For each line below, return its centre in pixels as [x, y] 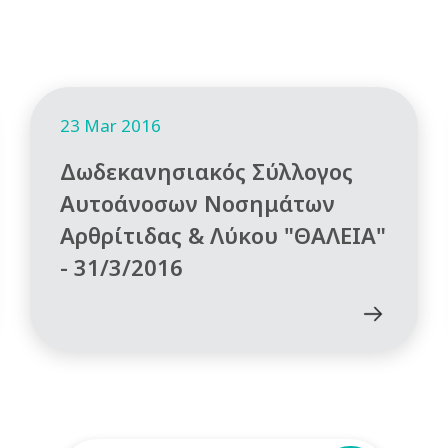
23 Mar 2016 [111, 125]
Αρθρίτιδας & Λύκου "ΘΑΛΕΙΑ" [223, 234]
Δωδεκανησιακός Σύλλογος [207, 170]
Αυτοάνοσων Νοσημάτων [198, 202]
